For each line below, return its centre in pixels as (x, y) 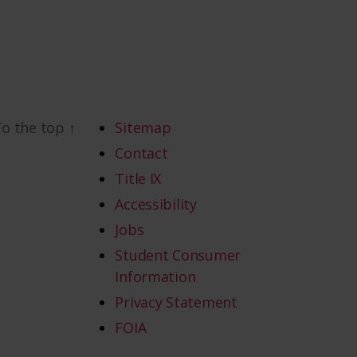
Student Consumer (178, 255)
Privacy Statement (176, 302)
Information (155, 277)
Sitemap (143, 128)
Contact (141, 153)
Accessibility (156, 204)
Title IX (138, 179)
